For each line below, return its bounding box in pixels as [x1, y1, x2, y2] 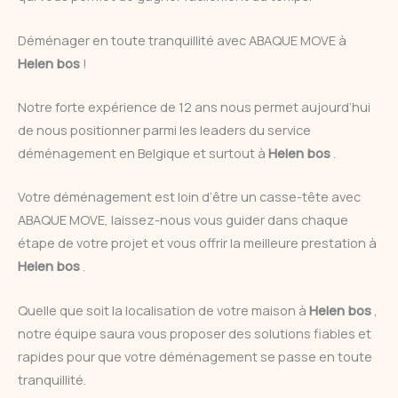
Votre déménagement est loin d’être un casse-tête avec [18, 187, 361, 206]
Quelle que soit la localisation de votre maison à [18, 300, 309, 319]
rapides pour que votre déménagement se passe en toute [18, 346, 372, 365]
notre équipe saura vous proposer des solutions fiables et [18, 323, 371, 342]
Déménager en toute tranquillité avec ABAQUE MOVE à [18, 30, 346, 49]
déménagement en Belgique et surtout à [18, 143, 268, 162]
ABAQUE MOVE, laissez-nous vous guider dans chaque [18, 211, 348, 229]
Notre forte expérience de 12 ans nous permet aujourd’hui [18, 97, 370, 115]
